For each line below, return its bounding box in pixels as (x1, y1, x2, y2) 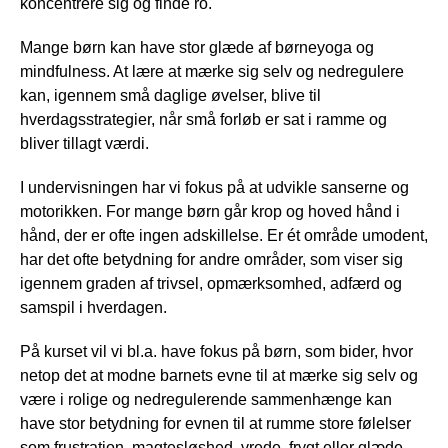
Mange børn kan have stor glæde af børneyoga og (20, 39, 374, 57)
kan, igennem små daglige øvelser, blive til (20, 87, 321, 105)
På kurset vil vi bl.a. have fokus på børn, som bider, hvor (20, 343, 413, 361)
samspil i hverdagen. (20, 299, 175, 317)
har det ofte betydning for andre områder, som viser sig (20, 251, 403, 269)
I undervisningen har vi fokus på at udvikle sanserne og (20, 179, 409, 197)
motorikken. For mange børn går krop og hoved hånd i (20, 203, 400, 221)
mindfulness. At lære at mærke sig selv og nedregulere (20, 63, 404, 81)
